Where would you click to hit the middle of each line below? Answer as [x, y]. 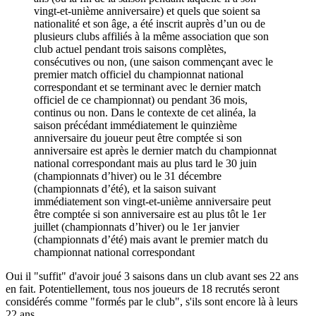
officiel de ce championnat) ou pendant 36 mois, [141, 100]
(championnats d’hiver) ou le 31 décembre [128, 176]
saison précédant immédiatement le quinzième [135, 126]
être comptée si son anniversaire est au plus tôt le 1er [150, 214]
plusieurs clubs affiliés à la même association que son [151, 37]
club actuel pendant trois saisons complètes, [130, 49]
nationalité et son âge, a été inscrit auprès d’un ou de [150, 24]
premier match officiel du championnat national [139, 75]
